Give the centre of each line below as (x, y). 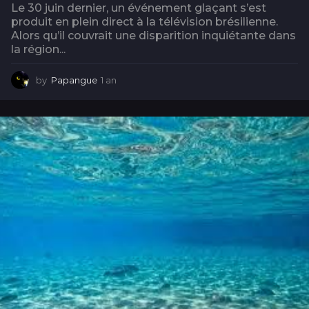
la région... (38, 49)
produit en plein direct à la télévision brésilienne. (144, 21)
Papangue (74, 80)
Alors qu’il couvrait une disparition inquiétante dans (153, 35)
